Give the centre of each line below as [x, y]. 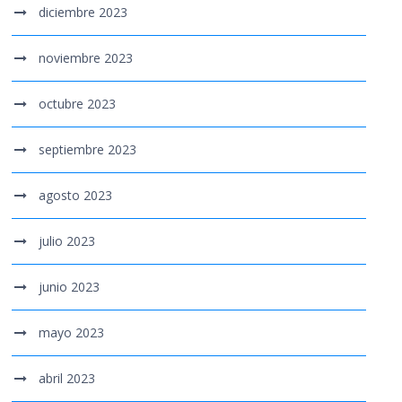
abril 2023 [67, 379]
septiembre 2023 [88, 150]
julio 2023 [67, 241]
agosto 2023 [76, 196]
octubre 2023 [78, 104]
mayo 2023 [72, 333]
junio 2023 [70, 287]
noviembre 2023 [86, 58]
